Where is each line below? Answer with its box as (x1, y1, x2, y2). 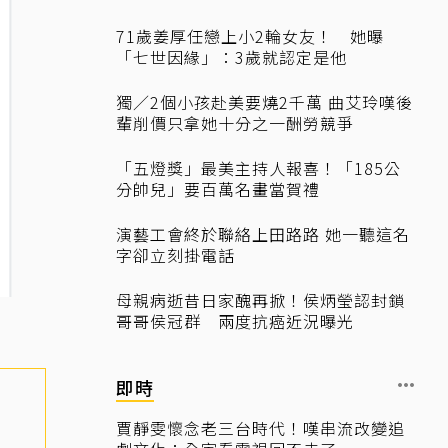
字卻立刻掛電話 (116, 243, 235, 267)
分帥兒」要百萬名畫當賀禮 (116, 177, 320, 201)
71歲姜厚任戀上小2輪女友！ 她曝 (116, 24, 384, 48)
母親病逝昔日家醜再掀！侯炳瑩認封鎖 (116, 288, 405, 312)
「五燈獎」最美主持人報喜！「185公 (116, 156, 401, 180)
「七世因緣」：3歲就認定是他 (116, 45, 347, 69)
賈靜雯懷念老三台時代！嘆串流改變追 (116, 416, 405, 440)
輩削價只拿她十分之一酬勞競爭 (116, 111, 354, 135)
